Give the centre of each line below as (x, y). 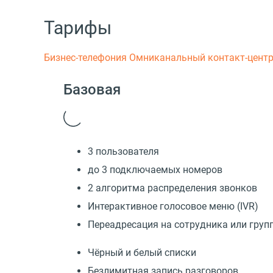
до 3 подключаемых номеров (155, 170)
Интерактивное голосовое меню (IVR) (173, 207)
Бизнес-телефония (87, 57)
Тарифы (78, 27)
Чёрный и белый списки (142, 253)
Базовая (92, 90)
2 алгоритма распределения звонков (172, 188)
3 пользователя (123, 152)
